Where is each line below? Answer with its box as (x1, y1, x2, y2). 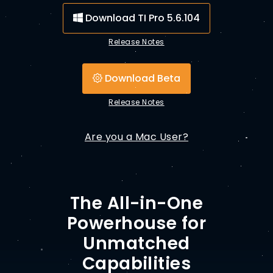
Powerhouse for (66, 211, 207, 235)
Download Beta (102, 71, 180, 85)
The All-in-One (69, 191, 204, 215)
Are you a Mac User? (84, 130, 189, 144)
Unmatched (83, 232, 190, 255)
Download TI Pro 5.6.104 (83, 11, 200, 25)
